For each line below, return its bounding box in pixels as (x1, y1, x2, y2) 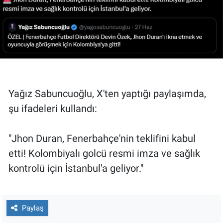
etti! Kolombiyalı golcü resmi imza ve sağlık (8, 147, 200, 160)
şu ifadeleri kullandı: (8, 103, 97, 115)
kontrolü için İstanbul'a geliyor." (8, 162, 143, 175)
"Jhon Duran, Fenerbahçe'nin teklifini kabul (8, 132, 196, 145)
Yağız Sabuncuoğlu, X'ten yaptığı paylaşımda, (8, 88, 206, 100)
